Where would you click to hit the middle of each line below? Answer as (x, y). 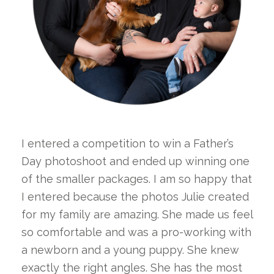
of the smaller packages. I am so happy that (137, 179)
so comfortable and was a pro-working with (136, 232)
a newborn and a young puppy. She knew (130, 250)
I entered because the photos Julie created (135, 196)
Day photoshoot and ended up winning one (135, 161)
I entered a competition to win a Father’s (128, 143)
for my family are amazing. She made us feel (137, 214)
